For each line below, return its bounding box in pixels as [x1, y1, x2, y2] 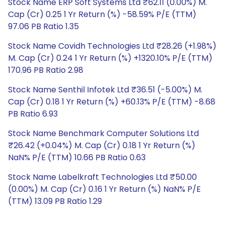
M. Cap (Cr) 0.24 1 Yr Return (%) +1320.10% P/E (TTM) [8, 52, 212, 64]
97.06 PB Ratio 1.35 [8, 21, 79, 32]
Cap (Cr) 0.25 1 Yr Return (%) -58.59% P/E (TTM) [8, 9, 196, 20]
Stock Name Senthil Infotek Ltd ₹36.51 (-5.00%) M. [8, 84, 202, 95]
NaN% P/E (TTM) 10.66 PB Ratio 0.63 [8, 152, 146, 163]
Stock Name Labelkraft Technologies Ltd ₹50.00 [8, 171, 197, 183]
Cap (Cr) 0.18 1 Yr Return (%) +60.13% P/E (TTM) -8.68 [8, 96, 215, 107]
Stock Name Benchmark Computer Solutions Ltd [8, 128, 199, 139]
